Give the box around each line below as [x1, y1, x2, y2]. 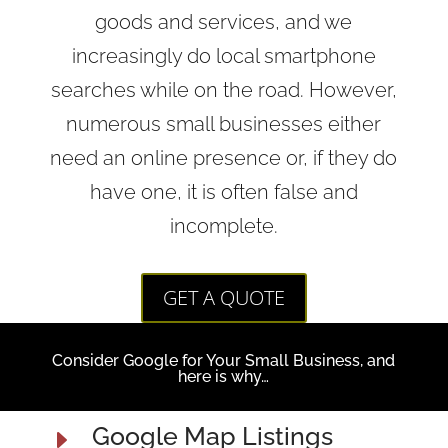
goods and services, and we [95, 9, 353, 34]
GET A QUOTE [162, 283, 285, 311]
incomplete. [169, 213, 278, 238]
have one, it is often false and [89, 179, 358, 204]
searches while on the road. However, [50, 77, 397, 102]
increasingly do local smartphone [71, 43, 376, 68]
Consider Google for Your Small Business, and [52, 350, 396, 370]
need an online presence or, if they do [50, 145, 398, 170]
